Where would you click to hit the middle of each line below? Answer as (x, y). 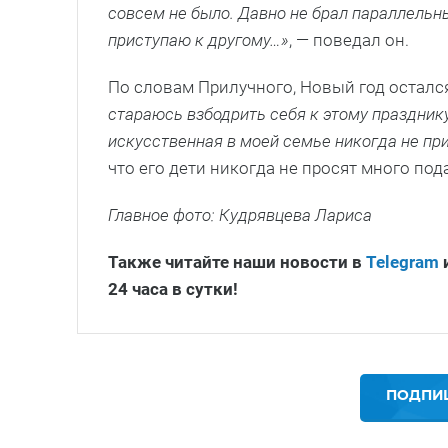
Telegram (402, 262)
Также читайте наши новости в (237, 262)
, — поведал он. (349, 40)
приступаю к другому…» (198, 40)
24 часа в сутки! (173, 289)
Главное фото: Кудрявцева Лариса (240, 215)
